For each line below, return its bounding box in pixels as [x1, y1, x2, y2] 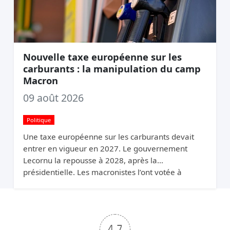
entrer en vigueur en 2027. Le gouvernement [23, 143, 187, 154]
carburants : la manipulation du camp [23, 62, 201, 75]
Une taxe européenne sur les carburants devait [23, 131, 194, 142]
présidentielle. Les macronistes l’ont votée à [23, 166, 182, 177]
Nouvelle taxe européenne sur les [23, 50, 182, 64]
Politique [26, 116, 51, 124]
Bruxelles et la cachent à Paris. [23, 178, 134, 189]
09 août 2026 [23, 91, 84, 105]
